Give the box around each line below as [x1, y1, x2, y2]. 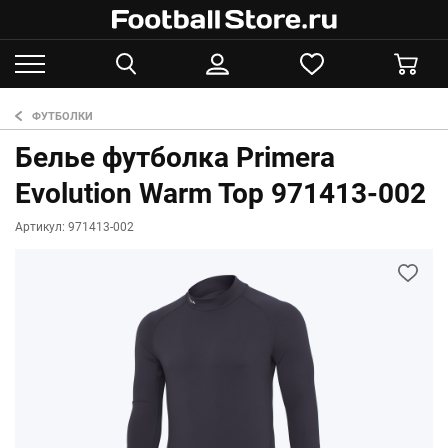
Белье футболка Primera [15, 141, 335, 174]
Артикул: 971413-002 [15, 220, 134, 234]
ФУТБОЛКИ [32, 110, 93, 123]
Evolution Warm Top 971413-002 [15, 177, 426, 210]
